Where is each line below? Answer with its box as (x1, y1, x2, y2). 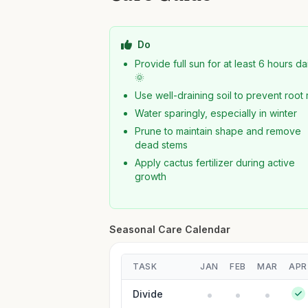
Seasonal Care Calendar (109, 223, 231, 235)
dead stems (135, 139, 188, 151)
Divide (133, 288, 164, 300)
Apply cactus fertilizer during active (135, 157, 296, 168)
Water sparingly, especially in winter (135, 107, 298, 119)
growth (135, 170, 167, 182)
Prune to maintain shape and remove (135, 125, 302, 137)
